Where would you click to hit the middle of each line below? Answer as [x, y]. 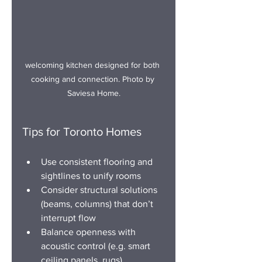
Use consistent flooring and [98, 161]
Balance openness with [89, 232]
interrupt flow [68, 218]
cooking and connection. [75, 79]
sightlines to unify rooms [91, 175]
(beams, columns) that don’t [98, 204]
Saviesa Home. [94, 93]
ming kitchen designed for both [104, 65]
